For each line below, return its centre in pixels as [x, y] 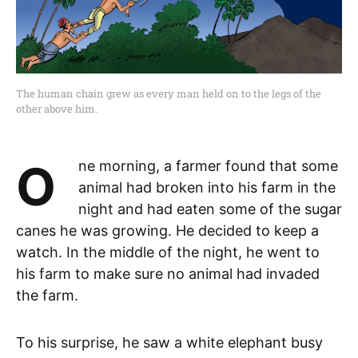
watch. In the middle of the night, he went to [168, 252]
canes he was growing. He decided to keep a [167, 230]
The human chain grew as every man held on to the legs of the [169, 93]
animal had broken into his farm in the [207, 187]
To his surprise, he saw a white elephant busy [169, 342]
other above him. [57, 108]
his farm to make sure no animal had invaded [168, 273]
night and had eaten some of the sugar [210, 209]
